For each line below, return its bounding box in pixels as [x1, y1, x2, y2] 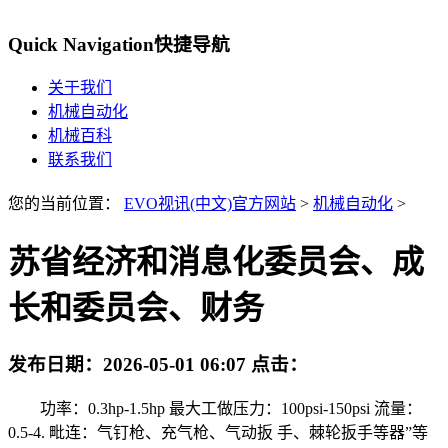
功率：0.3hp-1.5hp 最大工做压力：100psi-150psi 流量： [8, 399, 422, 417]
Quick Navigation [8, 33, 154, 55]
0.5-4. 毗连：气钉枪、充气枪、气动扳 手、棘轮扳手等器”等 [8, 423, 428, 441]
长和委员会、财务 [8, 289, 264, 326]
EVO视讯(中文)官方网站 [124, 195, 296, 213]
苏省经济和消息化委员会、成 [8, 243, 424, 280]
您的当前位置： [8, 195, 124, 213]
